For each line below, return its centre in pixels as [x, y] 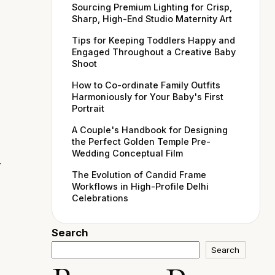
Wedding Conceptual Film [127, 153]
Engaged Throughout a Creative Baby [154, 52]
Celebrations [100, 198]
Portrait [88, 109]
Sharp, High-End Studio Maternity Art [152, 19]
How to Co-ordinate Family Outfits [146, 85]
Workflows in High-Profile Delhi [140, 187]
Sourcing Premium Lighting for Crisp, [152, 7]
